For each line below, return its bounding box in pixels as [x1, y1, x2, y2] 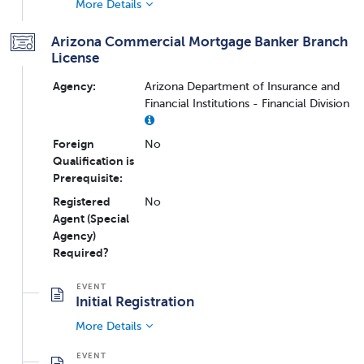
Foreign [53, 136, 94, 150]
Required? [53, 245, 109, 259]
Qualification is [53, 154, 134, 167]
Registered [53, 194, 110, 208]
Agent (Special [53, 211, 129, 225]
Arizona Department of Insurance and [145, 79, 340, 93]
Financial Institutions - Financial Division [145, 96, 349, 110]
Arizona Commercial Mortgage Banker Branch [51, 32, 348, 50]
